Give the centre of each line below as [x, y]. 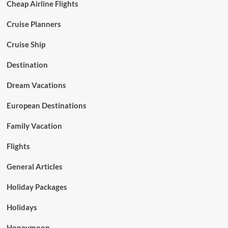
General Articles [34, 166]
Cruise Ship [26, 44]
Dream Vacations [36, 85]
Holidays [22, 207]
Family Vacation [34, 126]
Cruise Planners [34, 24]
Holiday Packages [37, 187]
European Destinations [46, 105]
